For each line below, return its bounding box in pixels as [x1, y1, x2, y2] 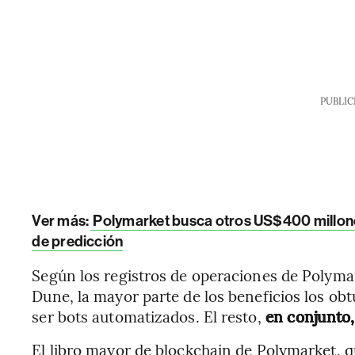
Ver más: [32, 212, 90, 230]
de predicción [32, 232, 124, 250]
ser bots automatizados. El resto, [32, 306, 265, 326]
